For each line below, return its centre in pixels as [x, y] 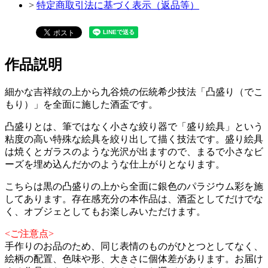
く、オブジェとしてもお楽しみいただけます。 [105, 211]
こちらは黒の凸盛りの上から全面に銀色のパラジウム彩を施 [134, 186]
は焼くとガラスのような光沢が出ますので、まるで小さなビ [134, 151]
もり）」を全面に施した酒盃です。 [81, 104]
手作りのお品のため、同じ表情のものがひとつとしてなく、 [134, 246]
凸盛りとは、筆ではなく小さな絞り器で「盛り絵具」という [134, 126]
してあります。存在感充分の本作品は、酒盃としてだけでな [134, 199]
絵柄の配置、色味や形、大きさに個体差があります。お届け [134, 258]
